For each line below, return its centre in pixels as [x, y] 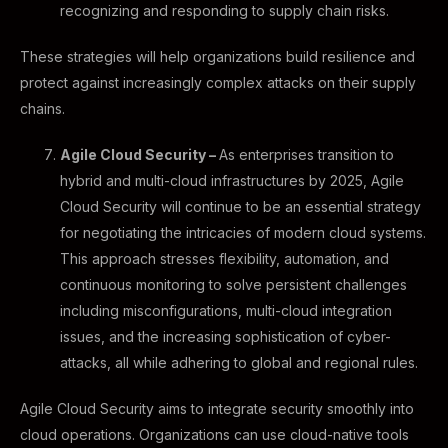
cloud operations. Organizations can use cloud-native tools [214, 434]
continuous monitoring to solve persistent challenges [233, 284]
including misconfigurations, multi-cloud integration [226, 310]
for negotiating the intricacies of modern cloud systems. [243, 232]
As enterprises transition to [306, 154]
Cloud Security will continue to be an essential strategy [240, 206]
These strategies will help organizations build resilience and [217, 56]
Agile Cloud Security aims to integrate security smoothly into [217, 408]
